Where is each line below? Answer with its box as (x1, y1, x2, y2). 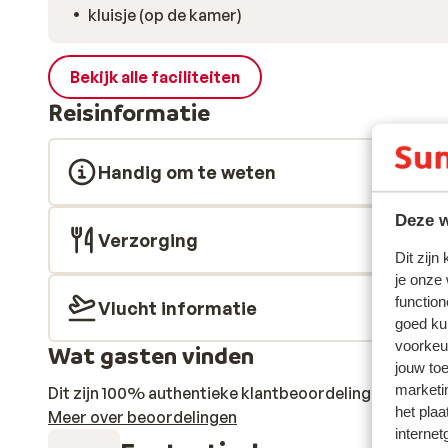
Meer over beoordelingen (48, 407, 237, 427)
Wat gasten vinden (48, 341, 254, 370)
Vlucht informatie (98, 297, 257, 319)
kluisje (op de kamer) (88, 5, 242, 25)
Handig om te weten (98, 161, 276, 183)
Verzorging (98, 229, 198, 251)
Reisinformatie (48, 98, 210, 127)
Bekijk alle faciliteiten (70, 67, 240, 87)
